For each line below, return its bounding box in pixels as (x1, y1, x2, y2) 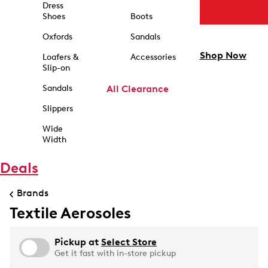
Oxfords (42, 32, 72, 42)
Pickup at (54, 236, 101, 248)
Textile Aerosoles (10, 203, 131, 223)
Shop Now (199, 50, 246, 62)
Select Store (101, 236, 157, 248)
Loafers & (42, 52, 78, 62)
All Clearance (106, 83, 169, 95)
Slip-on (42, 63, 70, 73)
